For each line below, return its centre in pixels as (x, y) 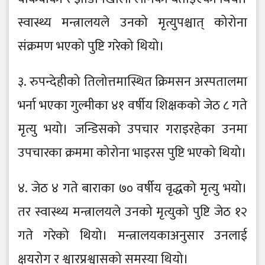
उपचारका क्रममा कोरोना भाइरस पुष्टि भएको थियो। (132, 153)
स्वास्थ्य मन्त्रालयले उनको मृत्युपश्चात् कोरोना (132, 23)
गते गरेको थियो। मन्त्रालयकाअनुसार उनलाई (132, 236)
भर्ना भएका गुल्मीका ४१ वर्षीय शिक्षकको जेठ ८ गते (132, 106)
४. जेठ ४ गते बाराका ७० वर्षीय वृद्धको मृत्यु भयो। (132, 189)
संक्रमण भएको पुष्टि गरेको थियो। (91, 47)
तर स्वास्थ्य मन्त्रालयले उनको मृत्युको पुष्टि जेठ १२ (132, 212)
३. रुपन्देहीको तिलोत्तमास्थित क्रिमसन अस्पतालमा (132, 82)
